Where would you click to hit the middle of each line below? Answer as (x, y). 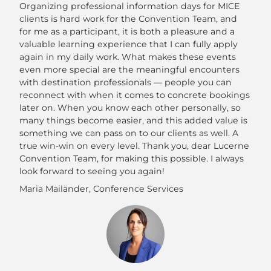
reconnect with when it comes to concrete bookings (135, 95)
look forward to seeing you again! (92, 171)
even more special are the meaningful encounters (129, 70)
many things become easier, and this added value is (133, 121)
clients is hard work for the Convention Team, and (128, 19)
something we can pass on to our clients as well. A (129, 133)
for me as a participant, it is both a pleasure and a (127, 32)
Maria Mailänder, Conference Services (101, 189)
